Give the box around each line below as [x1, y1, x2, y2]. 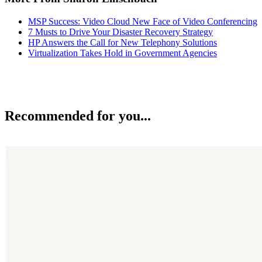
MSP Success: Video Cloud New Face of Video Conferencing [28, 16, 257, 26]
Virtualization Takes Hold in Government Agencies [28, 47, 217, 58]
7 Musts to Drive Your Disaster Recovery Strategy [28, 26, 213, 37]
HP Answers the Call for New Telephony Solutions [28, 37, 217, 47]
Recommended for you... [5, 108, 151, 124]
